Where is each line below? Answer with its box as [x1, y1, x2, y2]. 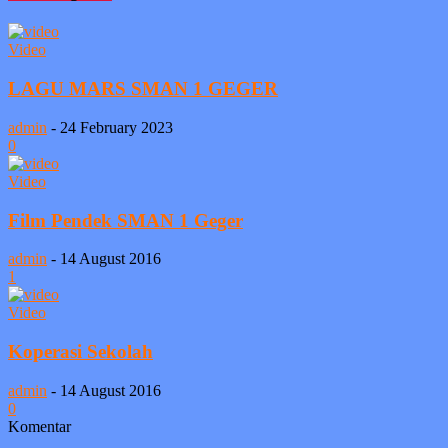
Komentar [8, 417, 71, 435]
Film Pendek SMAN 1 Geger [8, 209, 243, 231]
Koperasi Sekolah [8, 340, 153, 362]
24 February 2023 [60, 118, 173, 136]
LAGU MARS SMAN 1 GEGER [8, 78, 278, 100]
